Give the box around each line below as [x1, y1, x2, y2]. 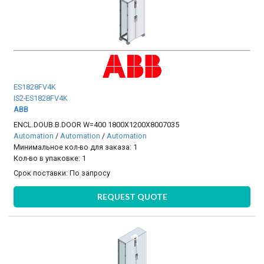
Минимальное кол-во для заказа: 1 [14, 142, 138, 151]
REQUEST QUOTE [97, 191, 167, 202]
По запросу [70, 169, 111, 178]
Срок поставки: [14, 169, 70, 178]
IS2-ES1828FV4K [14, 94, 68, 103]
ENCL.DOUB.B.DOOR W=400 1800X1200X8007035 [14, 120, 180, 129]
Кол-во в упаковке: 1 [14, 153, 87, 163]
